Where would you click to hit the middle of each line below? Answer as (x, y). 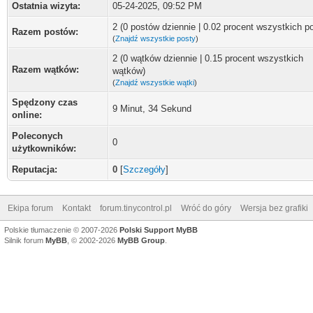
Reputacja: (35, 169)
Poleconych (37, 136)
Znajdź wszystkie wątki (155, 82)
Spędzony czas (45, 102)
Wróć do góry (206, 208)
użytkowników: (44, 148)
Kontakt (77, 208)
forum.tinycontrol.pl (136, 208)
